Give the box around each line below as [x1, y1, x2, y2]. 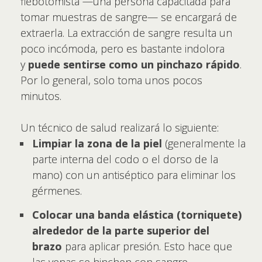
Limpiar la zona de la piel [32, 136, 165, 150]
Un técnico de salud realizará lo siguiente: [20, 120, 219, 135]
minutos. [20, 89, 61, 103]
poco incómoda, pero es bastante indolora [20, 42, 225, 56]
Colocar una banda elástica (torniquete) [32, 207, 242, 222]
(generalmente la [165, 136, 246, 150]
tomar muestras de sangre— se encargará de [20, 10, 237, 24]
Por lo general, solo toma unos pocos [20, 73, 202, 87]
